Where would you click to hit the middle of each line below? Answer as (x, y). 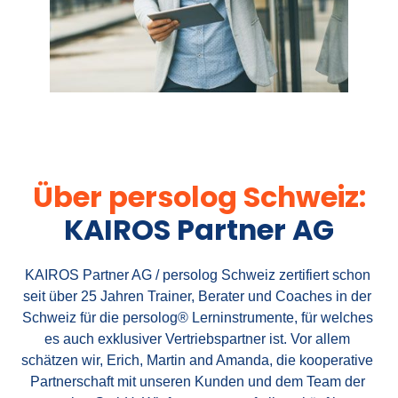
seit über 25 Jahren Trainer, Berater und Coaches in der (197, 296)
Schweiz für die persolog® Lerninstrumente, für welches (197, 317)
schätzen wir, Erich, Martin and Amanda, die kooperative (197, 360)
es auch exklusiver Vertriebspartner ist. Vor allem (197, 338)
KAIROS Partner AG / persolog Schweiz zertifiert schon (197, 275)
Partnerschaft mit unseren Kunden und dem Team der (197, 381)
